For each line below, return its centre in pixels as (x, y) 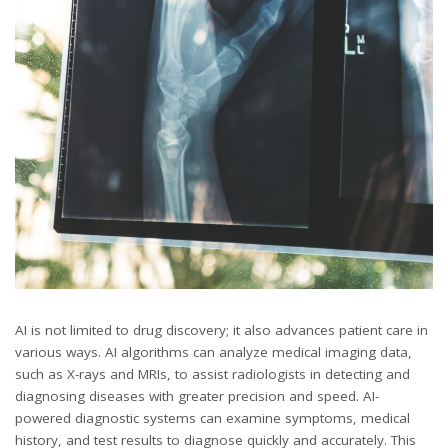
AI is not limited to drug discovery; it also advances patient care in (221, 329)
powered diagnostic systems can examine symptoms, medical (212, 417)
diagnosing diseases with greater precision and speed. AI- (197, 395)
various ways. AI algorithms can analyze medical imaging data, (213, 351)
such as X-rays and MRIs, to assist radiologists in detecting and (212, 373)
